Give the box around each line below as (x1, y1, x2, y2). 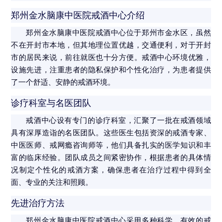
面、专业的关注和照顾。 (11, 178, 93, 187)
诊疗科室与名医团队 (11, 98, 92, 109)
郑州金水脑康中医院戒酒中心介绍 (11, 10, 145, 21)
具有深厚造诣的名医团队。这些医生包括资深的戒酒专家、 (11, 129, 211, 137)
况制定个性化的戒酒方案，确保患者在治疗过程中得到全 (11, 166, 211, 174)
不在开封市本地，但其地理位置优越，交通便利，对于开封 (11, 41, 211, 50)
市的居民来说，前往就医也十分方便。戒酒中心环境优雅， (11, 54, 211, 62)
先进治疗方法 (11, 198, 65, 209)
